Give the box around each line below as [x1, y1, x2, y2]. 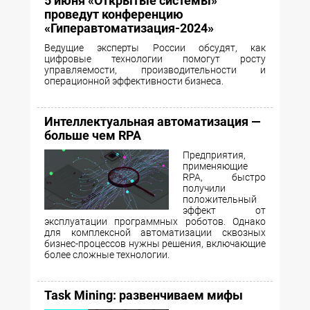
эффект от [183, 205, 266, 217]
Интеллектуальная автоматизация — [44, 114, 261, 129]
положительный [183, 194, 257, 206]
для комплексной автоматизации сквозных [44, 227, 266, 239]
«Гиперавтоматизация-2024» [44, 21, 214, 36]
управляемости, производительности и [44, 64, 266, 76]
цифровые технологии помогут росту [44, 53, 266, 65]
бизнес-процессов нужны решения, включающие [44, 238, 266, 250]
